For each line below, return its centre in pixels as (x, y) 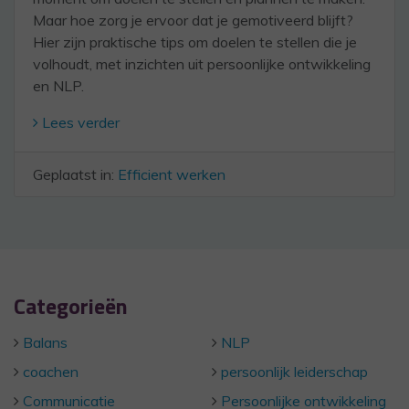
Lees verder (79, 122)
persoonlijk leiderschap (294, 372)
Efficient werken (172, 174)
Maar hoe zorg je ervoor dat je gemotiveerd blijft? (193, 20)
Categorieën (71, 306)
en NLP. (58, 86)
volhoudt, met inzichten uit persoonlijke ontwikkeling (202, 64)
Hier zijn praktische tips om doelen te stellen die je (195, 42)
